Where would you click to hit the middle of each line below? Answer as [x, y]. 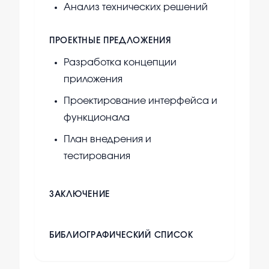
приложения [93, 80]
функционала [97, 118]
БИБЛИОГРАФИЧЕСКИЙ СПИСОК [121, 236]
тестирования [97, 156]
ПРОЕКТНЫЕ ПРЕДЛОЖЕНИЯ [110, 41]
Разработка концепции [120, 63]
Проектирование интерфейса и [141, 101]
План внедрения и [107, 140]
